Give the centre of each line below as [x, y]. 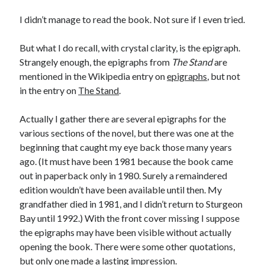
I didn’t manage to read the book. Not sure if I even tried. [132, 19]
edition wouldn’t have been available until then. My [121, 190]
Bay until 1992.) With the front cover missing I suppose [130, 218]
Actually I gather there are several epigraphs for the [123, 119]
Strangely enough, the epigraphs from [96, 62]
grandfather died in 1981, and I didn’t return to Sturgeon [131, 204]
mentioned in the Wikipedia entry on [93, 76]
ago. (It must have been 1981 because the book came [127, 161]
